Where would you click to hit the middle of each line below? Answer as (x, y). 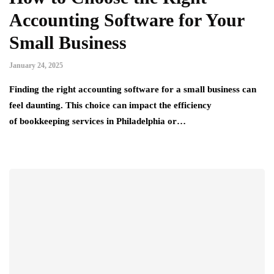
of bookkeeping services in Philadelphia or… (98, 121)
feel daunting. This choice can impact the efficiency (110, 105)
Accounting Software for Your (127, 20)
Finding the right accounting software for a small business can (133, 89)
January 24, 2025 (36, 65)
